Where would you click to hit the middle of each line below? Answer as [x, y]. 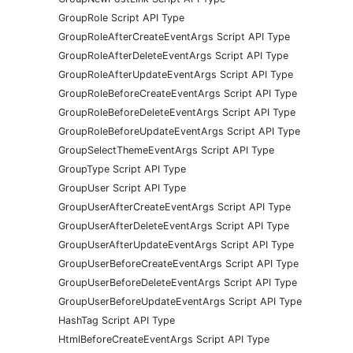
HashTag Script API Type [117, 320]
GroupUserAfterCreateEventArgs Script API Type [175, 206]
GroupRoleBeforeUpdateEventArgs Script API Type [179, 131]
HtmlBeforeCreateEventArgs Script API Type [164, 339]
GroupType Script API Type [122, 169]
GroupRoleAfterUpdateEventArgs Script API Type [176, 74]
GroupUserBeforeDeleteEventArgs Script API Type [178, 282]
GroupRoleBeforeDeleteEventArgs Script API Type [177, 112]
